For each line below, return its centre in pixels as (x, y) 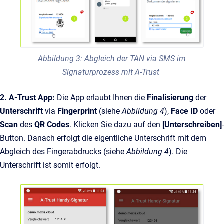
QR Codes (51, 124)
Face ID (184, 111)
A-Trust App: (33, 97)
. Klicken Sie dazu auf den (116, 124)
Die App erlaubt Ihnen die (101, 97)
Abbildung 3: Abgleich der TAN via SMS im (112, 58)
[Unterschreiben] (192, 124)
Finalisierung (170, 97)
